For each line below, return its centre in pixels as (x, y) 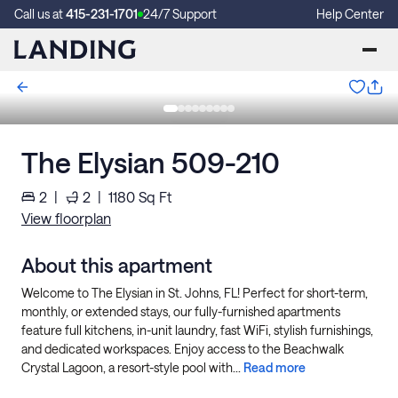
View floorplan (66, 218)
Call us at (40, 14)
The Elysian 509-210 (151, 162)
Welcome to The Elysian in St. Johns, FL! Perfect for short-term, (195, 293)
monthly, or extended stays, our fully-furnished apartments (181, 311)
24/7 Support (180, 14)
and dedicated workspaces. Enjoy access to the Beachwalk (183, 349)
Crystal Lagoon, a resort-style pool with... (132, 367)
